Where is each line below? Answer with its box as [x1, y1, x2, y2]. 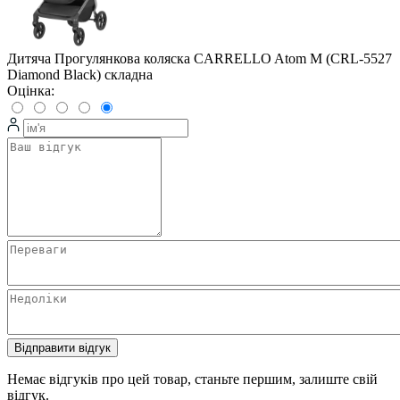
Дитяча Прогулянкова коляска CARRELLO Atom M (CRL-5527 [7, 51, 392, 67]
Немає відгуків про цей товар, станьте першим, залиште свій [7, 371, 378, 387]
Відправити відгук [14, 341, 111, 355]
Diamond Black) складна [7, 67, 153, 83]
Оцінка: [7, 83, 54, 99]
